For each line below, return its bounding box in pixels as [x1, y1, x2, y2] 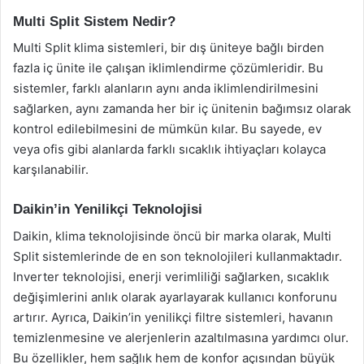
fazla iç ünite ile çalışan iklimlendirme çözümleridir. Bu [13, 60, 323, 76]
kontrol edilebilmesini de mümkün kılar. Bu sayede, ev [13, 121, 322, 136]
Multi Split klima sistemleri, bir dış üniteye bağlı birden [13, 40, 324, 55]
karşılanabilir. [13, 162, 89, 177]
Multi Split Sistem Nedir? [13, 13, 175, 29]
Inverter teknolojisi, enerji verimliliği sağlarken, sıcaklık [13, 268, 329, 284]
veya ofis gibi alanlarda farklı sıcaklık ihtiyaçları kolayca [13, 141, 326, 157]
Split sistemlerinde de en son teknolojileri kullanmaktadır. [13, 248, 342, 264]
